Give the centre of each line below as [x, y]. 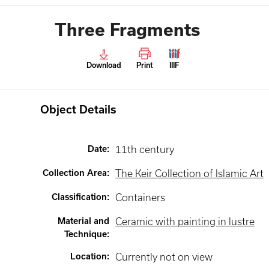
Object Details [79, 110]
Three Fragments [127, 30]
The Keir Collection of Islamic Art [190, 174]
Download [104, 65]
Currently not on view [164, 257]
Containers [141, 198]
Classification [80, 197]
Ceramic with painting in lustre [185, 222]
